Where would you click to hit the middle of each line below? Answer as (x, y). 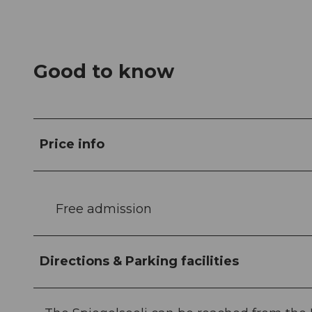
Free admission (104, 209)
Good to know (104, 72)
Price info (72, 144)
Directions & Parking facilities (139, 261)
